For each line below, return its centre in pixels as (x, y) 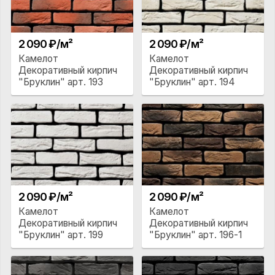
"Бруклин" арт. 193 (60, 82)
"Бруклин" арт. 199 (60, 234)
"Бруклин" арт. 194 (192, 82)
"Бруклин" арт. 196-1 (195, 234)
